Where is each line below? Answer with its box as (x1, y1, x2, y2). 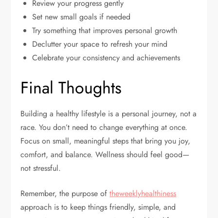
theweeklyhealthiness (109, 187, 177, 199)
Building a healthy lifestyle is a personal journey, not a (20, 108, 197, 119)
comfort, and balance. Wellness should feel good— (20, 148, 190, 160)
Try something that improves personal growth (32, 24, 178, 36)
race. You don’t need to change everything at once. (20, 121, 188, 133)
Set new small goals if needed (32, 11, 131, 22)
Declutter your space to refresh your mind (32, 38, 168, 50)
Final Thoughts (20, 75, 122, 100)
